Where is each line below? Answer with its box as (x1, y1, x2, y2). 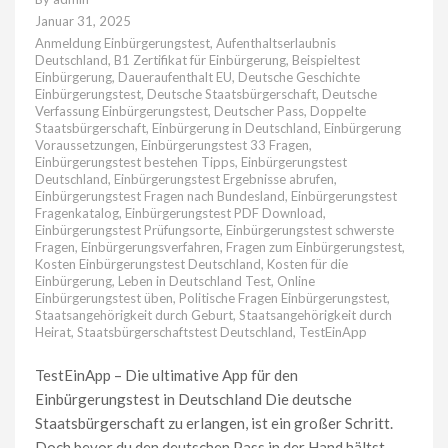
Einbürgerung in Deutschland (152, 119, 318, 136)
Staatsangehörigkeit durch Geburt (35, 306, 233, 323)
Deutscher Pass (214, 102, 304, 119)
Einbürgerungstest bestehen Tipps (35, 153, 235, 170)
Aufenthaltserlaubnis (216, 34, 336, 51)
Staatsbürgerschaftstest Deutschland (77, 323, 293, 340)
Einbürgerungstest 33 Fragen (141, 136, 309, 153)
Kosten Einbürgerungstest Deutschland (35, 255, 261, 272)
